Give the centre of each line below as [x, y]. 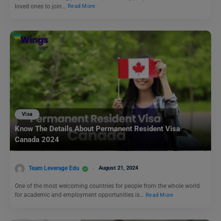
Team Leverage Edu [54, 168]
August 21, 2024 [118, 168]
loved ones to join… [41, 6]
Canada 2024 [37, 140]
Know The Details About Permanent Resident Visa [97, 129]
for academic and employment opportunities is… [80, 195]
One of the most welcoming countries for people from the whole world [107, 186]
